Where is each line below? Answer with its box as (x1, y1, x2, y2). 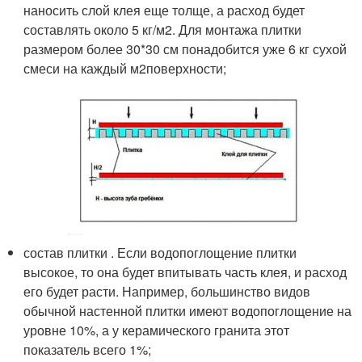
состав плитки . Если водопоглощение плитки (23, 242, 297, 262)
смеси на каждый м (23, 59, 140, 78)
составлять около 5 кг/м (23, 20, 166, 40)
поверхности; (146, 59, 227, 78)
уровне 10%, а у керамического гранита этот (23, 320, 290, 339)
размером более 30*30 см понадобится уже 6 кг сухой (23, 40, 347, 59)
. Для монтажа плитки (172, 20, 302, 40)
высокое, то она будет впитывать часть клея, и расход (23, 262, 347, 281)
